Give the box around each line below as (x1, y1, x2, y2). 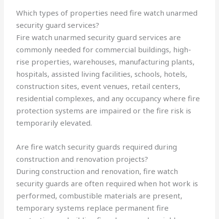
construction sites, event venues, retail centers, (16, 81, 181, 91)
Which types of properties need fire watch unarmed (16, 8, 198, 18)
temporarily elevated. (16, 118, 92, 128)
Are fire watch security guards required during (16, 142, 177, 152)
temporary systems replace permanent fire (16, 203, 169, 213)
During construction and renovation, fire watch (16, 166, 178, 176)
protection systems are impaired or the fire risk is (16, 106, 192, 116)
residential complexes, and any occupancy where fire (16, 93, 200, 104)
